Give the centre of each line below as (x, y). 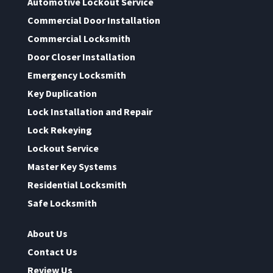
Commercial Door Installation (94, 20)
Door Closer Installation (81, 56)
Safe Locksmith (62, 203)
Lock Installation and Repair (90, 111)
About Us (47, 233)
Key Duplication (62, 93)
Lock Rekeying (59, 129)
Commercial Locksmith (79, 38)
